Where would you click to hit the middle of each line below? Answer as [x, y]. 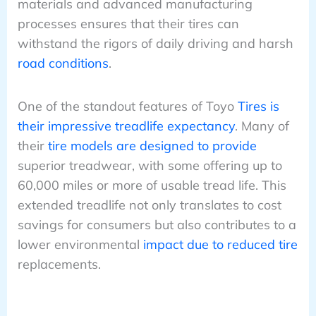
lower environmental [80, 244]
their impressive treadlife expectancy [126, 126]
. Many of [262, 126]
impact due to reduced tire [220, 244]
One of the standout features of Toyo [127, 106]
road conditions [63, 63]
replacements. [59, 264]
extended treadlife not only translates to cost [149, 205]
